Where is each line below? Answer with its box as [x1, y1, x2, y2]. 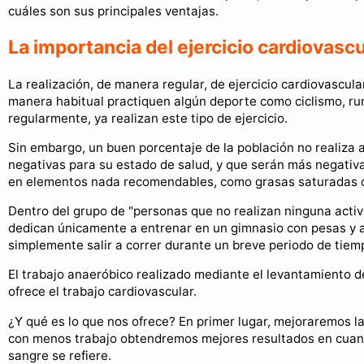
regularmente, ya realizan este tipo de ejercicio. [8, 110, 288, 126]
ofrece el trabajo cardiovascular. [8, 284, 197, 300]
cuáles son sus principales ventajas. [8, 2, 219, 19]
